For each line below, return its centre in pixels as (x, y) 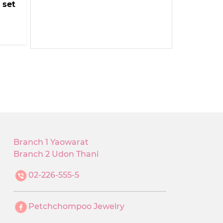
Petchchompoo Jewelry (77, 206)
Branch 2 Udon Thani (56, 154)
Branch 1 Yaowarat (51, 142)
